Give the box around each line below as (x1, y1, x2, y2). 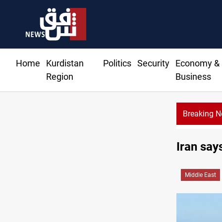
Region (46, 71, 73, 82)
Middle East (185, 171, 216, 179)
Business (175, 71, 211, 82)
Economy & (175, 58, 220, 69)
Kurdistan (46, 58, 84, 69)
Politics (103, 58, 131, 69)
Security (137, 58, 169, 69)
